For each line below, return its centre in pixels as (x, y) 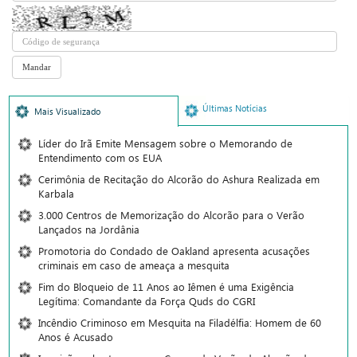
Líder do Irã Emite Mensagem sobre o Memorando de (165, 143)
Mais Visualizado (67, 112)
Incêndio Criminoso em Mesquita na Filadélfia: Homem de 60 (180, 323)
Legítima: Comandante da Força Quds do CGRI (147, 301)
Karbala (56, 194)
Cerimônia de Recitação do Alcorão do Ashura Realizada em (179, 179)
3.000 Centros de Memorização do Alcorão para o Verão (171, 215)
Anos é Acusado (76, 337)
